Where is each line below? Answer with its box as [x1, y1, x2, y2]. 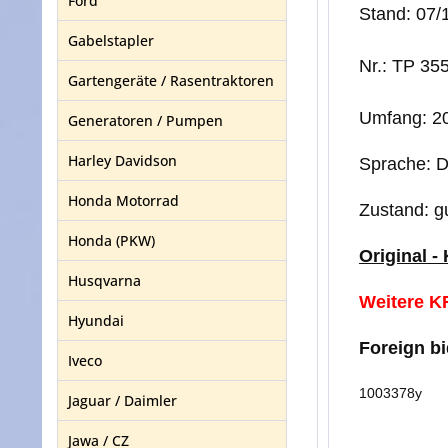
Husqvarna [68, 271, 141, 290]
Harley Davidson [68, 151, 177, 170]
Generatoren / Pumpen [68, 111, 223, 130]
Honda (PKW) [68, 231, 155, 250]
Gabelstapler [68, 31, 154, 50]
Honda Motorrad [68, 191, 179, 210]
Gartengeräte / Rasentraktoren [68, 71, 274, 90]
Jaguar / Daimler [68, 391, 177, 410]
